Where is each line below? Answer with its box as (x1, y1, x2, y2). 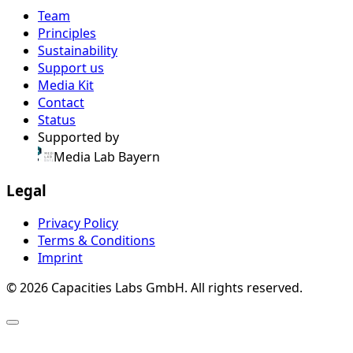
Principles (38, 24, 96, 42)
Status (38, 110, 76, 128)
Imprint (38, 249, 83, 267)
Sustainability (38, 41, 117, 59)
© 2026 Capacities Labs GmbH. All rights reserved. (6, 279, 303, 297)
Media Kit (38, 76, 94, 94)
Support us (38, 58, 104, 76)
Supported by (38, 128, 119, 146)
